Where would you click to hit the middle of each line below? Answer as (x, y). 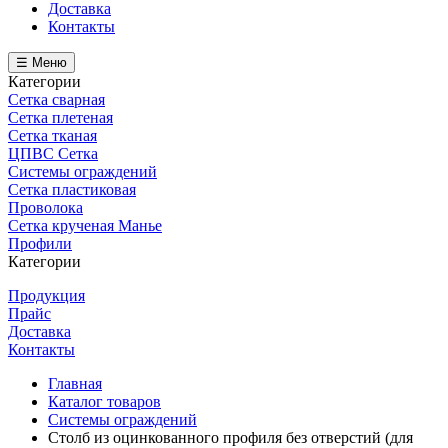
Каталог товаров (104, 401)
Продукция (46, 295)
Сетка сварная (56, 99)
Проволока (45, 207)
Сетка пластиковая (72, 189)
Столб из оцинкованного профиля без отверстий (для (230, 437)
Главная (75, 383)
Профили (40, 243)
